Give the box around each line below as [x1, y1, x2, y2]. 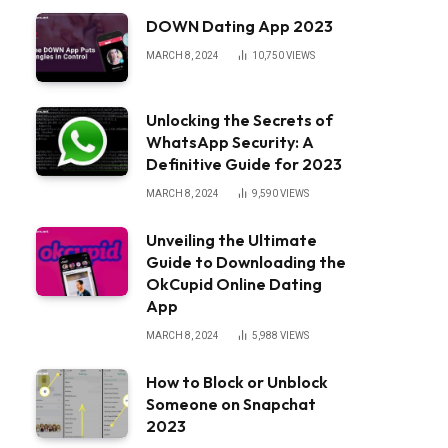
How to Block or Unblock [146, 372, 328, 392]
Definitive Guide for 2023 [146, 154, 342, 174]
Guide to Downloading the [146, 252, 346, 272]
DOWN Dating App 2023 [146, 16, 333, 36]
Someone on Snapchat [146, 394, 316, 414]
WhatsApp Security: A [146, 132, 314, 152]
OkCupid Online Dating [146, 274, 322, 294]
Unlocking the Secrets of [146, 110, 333, 130]
